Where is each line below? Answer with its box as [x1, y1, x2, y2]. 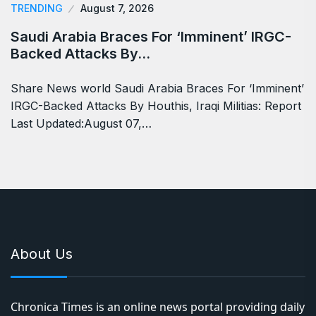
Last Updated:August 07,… [11, 116, 152, 130]
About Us [11, 245, 73, 262]
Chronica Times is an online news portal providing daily [11, 298, 305, 315]
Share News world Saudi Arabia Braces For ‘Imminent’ [11, 80, 304, 95]
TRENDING [11, 1, 63, 14]
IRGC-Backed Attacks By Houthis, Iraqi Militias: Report [11, 98, 301, 113]
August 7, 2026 [80, 1, 154, 14]
